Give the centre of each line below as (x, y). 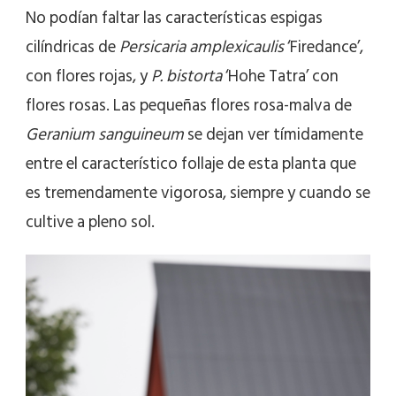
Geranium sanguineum (105, 135)
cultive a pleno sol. (90, 223)
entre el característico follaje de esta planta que (191, 164)
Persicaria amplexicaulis (202, 48)
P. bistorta (187, 77)
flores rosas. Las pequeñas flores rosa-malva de (189, 106)
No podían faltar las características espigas (174, 19)
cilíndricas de (72, 48)
